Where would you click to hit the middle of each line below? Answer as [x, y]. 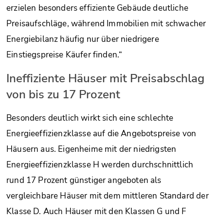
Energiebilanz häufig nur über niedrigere [83, 39]
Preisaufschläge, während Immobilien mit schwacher [106, 24]
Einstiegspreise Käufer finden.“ [64, 55]
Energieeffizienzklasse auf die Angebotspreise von [101, 134]
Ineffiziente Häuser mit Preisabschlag [105, 79]
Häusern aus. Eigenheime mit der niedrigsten [91, 149]
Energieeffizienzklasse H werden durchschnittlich [100, 165]
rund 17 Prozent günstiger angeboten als [84, 181]
